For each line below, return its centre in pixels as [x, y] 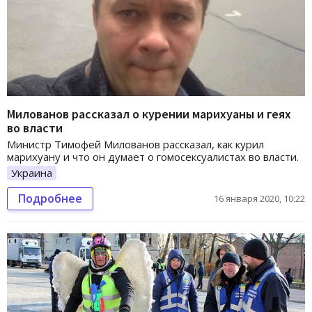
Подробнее [50, 199]
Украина [32, 172]
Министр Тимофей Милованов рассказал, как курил [135, 144]
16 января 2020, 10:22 [259, 199]
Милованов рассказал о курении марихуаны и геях [149, 114]
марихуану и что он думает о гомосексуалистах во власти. [153, 156]
